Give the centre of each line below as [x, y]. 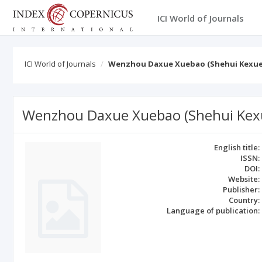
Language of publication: [213, 211]
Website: [244, 179]
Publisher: [242, 189]
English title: [237, 147]
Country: [244, 200]
